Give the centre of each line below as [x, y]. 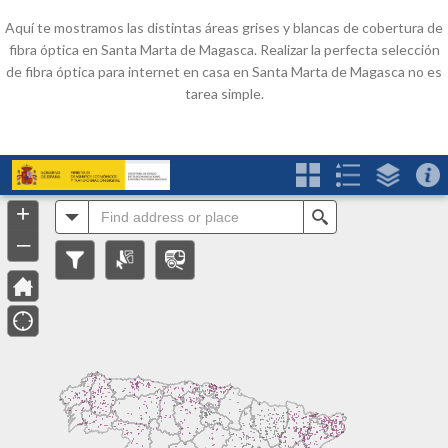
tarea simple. [224, 94]
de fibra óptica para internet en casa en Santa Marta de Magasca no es [224, 72]
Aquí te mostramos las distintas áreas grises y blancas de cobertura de [224, 28]
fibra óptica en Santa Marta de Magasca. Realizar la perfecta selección [224, 50]
